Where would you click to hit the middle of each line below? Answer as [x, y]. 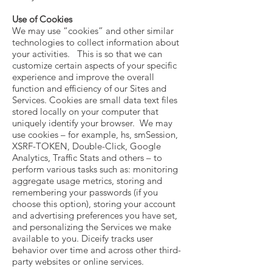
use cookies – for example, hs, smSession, [95, 134]
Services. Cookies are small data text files [95, 100]
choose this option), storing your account [94, 204]
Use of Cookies [42, 19]
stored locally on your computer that [85, 111]
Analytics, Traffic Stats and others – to [87, 158]
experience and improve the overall [83, 77]
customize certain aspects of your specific [94, 65]
